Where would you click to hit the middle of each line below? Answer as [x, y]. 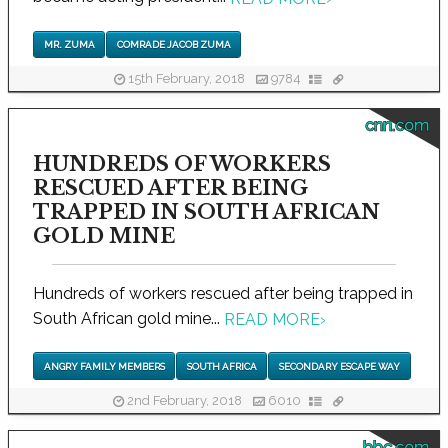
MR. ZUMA [69, 44]
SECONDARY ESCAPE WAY [339, 366]
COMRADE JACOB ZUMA [173, 44]
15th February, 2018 [186, 79]
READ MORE [272, 320]
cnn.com [397, 126]
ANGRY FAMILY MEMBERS [104, 366]
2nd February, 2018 [184, 401]
